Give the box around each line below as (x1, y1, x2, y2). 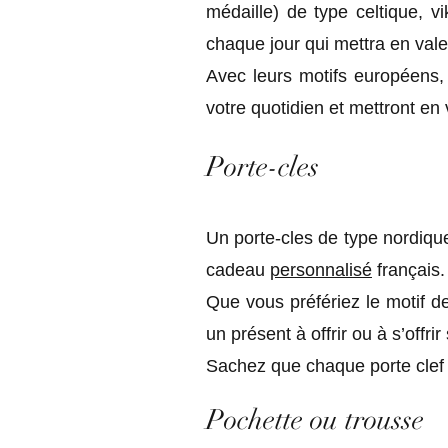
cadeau (206, 260, 270, 280)
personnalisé (270, 260, 372, 280)
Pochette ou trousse (206, 403, 424, 437)
